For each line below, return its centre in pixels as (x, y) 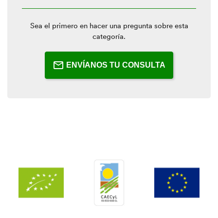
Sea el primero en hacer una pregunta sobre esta (109, 26)
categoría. (109, 36)
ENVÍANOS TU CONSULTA (116, 65)
